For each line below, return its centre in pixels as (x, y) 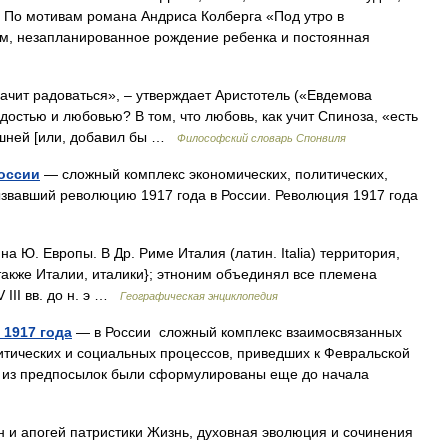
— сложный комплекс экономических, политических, (214, 174)
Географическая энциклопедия (199, 296)
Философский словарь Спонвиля (261, 138)
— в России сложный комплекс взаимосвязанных (237, 332)
